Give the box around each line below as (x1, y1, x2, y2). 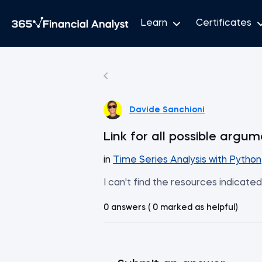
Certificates (196, 18, 251, 28)
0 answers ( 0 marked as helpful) (104, 204, 237, 212)
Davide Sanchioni (129, 105, 205, 114)
